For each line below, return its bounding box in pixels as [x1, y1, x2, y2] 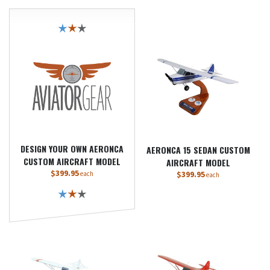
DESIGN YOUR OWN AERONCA [20, 142, 124, 155]
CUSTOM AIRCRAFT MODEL [24, 155, 121, 168]
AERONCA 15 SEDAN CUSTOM [146, 143, 250, 156]
